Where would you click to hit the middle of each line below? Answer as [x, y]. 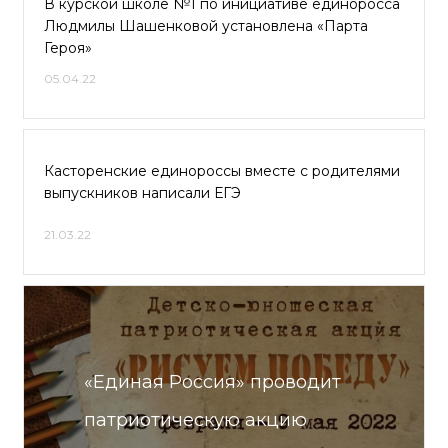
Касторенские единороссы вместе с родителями [222, 171]
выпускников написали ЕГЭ [142, 193]
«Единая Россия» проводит [212, 382]
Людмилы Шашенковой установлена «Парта [206, 26]
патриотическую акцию [195, 420]
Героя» [68, 48]
